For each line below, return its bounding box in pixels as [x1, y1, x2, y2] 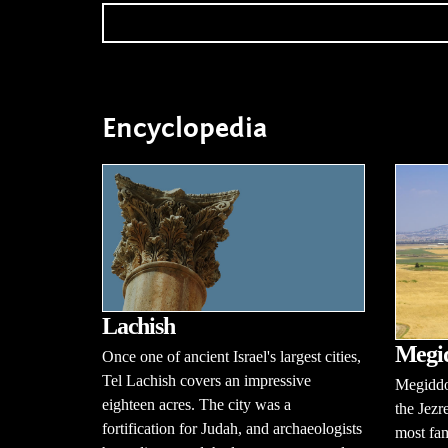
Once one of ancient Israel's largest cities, [102, 348, 361, 366]
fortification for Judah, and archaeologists [102, 420, 362, 438]
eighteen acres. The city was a [102, 396, 291, 414]
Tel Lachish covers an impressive [102, 372, 311, 390]
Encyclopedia [102, 111, 268, 145]
